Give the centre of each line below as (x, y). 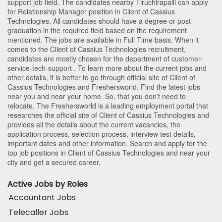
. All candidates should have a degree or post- (121, 21)
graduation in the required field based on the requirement (97, 30)
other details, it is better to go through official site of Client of (101, 78)
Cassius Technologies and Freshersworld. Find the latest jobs (104, 87)
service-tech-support (40, 68)
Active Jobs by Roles (48, 184)
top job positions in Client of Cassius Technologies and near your (109, 153)
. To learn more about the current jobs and (139, 68)
